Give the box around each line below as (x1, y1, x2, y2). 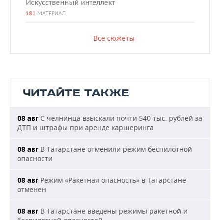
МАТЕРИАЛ (36, 10, 66, 17)
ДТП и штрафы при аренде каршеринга (17, 123, 154, 133)
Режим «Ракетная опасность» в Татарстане (38, 175, 186, 185)
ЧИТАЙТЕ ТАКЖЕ (23, 86, 129, 100)
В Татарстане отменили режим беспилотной (38, 144, 192, 154)
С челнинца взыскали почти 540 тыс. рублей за (38, 113, 202, 123)
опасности (17, 154, 53, 164)
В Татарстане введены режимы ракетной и (38, 206, 188, 216)
